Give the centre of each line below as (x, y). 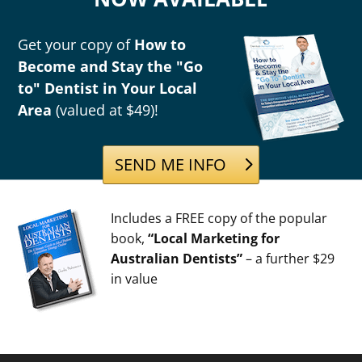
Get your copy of (76, 45)
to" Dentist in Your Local (108, 88)
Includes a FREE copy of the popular (219, 219)
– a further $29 (289, 259)
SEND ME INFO (170, 165)
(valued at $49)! (105, 110)
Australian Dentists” (177, 259)
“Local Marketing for (214, 239)
